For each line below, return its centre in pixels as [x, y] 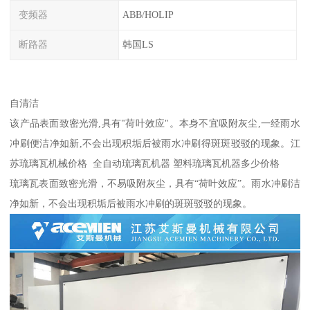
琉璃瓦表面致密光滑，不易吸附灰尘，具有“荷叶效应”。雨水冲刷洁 [155, 183]
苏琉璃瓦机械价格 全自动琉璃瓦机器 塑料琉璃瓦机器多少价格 [145, 163]
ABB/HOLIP [148, 15]
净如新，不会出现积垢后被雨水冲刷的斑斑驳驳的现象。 [131, 203]
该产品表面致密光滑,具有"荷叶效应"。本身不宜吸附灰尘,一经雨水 [155, 123]
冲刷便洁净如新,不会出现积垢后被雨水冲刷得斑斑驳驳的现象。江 [155, 143]
